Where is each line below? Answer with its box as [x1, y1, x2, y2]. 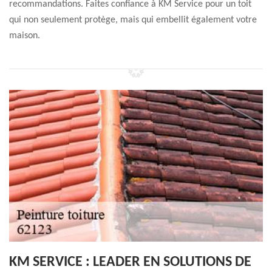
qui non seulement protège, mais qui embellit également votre [9, 15, 257, 25]
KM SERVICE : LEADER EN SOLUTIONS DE [9, 255, 251, 270]
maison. [9, 31, 40, 41]
